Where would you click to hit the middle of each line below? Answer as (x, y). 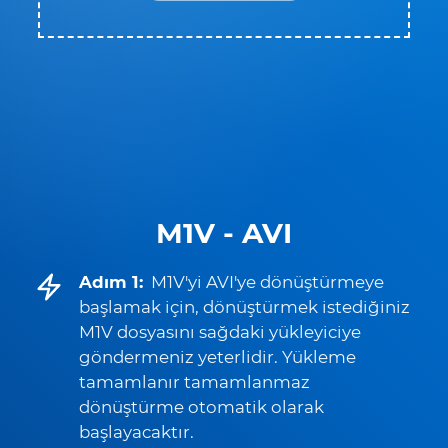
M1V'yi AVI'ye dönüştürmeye (267, 282)
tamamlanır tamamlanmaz (194, 382)
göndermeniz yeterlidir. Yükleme (217, 357)
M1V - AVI (224, 233)
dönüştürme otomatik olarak (201, 407)
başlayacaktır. (136, 432)
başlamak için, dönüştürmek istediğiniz (244, 307)
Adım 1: (111, 282)
